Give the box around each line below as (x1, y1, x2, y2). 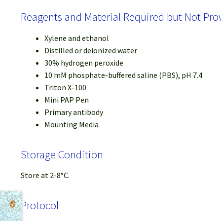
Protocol (20, 198, 59, 212)
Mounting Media (44, 119, 99, 129)
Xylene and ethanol (44, 33, 109, 43)
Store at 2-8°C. (20, 170, 70, 180)
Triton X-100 (44, 82, 86, 92)
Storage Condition (20, 147, 103, 161)
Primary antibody (44, 107, 103, 117)
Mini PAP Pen (44, 94, 89, 105)
